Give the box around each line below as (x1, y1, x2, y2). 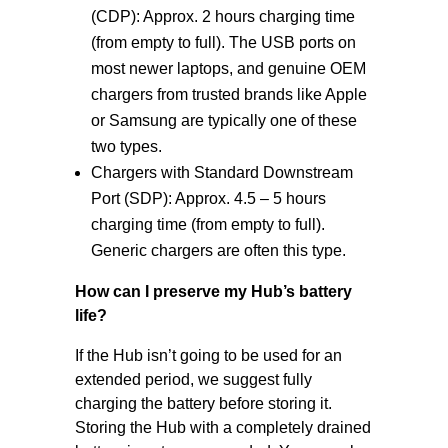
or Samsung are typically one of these (90, 112, 357, 129)
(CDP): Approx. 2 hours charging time (90, 8, 355, 25)
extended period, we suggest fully (74, 371, 312, 388)
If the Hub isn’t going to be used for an (74, 347, 342, 364)
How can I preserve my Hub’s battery (74, 283, 352, 300)
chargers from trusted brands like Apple (90, 86, 367, 103)
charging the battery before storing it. (74, 395, 332, 412)
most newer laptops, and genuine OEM (90, 60, 366, 77)
